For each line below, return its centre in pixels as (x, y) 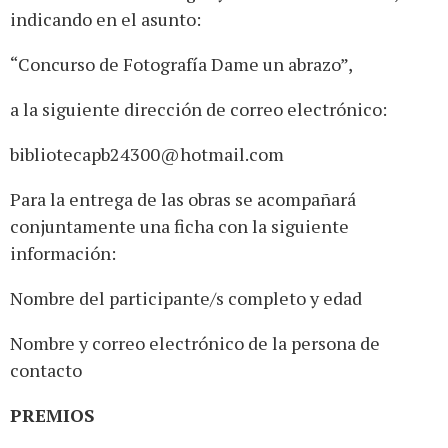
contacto (46, 370)
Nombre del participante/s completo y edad (186, 298)
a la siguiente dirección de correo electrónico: (198, 109)
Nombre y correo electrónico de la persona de (195, 343)
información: (63, 253)
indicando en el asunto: (105, 19)
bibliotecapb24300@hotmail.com (147, 154)
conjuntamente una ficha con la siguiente (179, 226)
